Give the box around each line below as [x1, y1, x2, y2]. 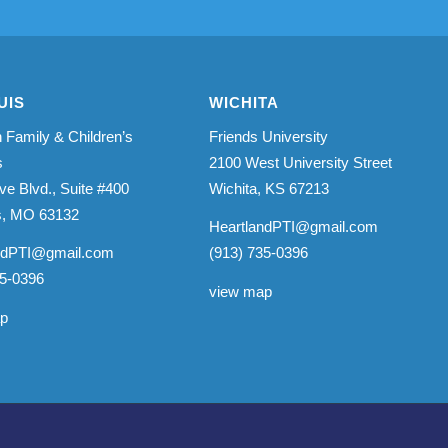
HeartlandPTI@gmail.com [208, 218, 378, 236]
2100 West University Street [208, 153, 392, 171]
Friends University [208, 127, 328, 145]
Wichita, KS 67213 [208, 179, 329, 197]
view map [208, 283, 272, 300]
